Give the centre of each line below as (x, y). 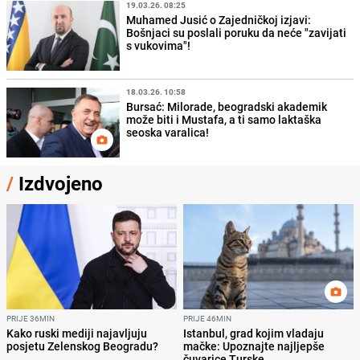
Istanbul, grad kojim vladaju (254, 333)
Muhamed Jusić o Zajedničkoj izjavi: (219, 19)
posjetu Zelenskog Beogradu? (82, 346)
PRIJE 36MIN (31, 318)
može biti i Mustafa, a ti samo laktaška (224, 119)
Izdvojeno (58, 183)
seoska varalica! (168, 132)
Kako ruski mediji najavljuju (77, 333)
